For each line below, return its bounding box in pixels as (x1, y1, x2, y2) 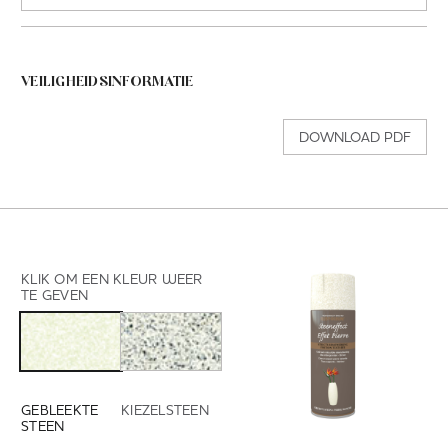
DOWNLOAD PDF (299, 128, 411, 147)
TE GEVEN (21, 286, 88, 305)
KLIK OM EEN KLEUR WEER (21, 270, 203, 289)
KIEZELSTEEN (121, 400, 209, 419)
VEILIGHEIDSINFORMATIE (21, 72, 194, 96)
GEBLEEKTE (21, 400, 99, 419)
